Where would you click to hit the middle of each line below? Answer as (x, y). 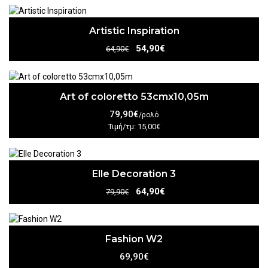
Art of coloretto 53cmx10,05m (134, 96)
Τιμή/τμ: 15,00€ (134, 126)
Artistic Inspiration (134, 31)
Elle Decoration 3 (134, 173)
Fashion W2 (134, 239)
